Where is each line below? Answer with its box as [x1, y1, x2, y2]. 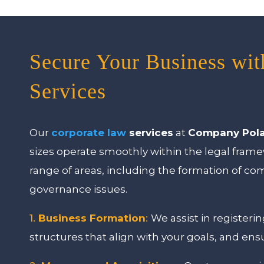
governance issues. [29, 183, 128, 195]
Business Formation [38, 212, 146, 224]
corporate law [51, 126, 127, 138]
